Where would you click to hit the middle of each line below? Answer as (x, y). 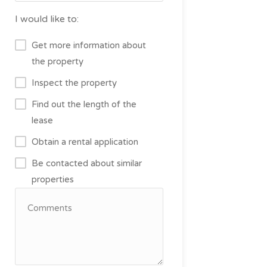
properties (52, 179)
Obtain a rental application (85, 142)
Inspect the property (74, 83)
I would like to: (46, 19)
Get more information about (89, 45)
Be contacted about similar (86, 163)
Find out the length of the (84, 104)
